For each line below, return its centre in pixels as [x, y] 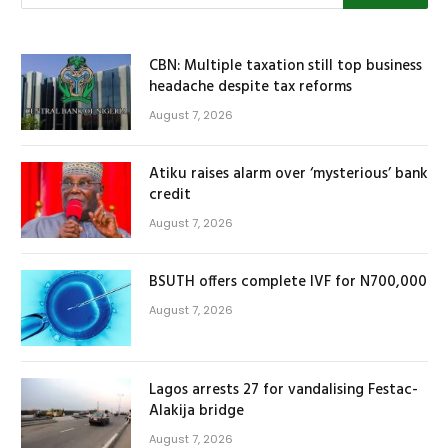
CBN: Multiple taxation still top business [285, 65]
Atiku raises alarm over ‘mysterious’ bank [288, 173]
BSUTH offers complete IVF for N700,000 [288, 281]
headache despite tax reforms [250, 86]
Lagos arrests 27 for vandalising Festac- [283, 389]
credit [170, 194]
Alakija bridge [196, 410]
